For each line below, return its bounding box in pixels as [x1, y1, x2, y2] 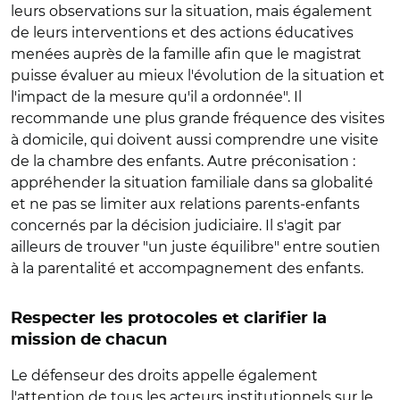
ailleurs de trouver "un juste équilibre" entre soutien [11, 238, 380, 255]
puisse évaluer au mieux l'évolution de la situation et [11, 67, 385, 84]
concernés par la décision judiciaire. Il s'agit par [11, 217, 341, 234]
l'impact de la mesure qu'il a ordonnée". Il [11, 88, 302, 105]
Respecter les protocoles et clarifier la [11, 311, 327, 327]
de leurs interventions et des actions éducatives [11, 24, 354, 41]
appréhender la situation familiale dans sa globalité [11, 174, 373, 191]
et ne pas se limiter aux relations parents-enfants [11, 196, 360, 212]
